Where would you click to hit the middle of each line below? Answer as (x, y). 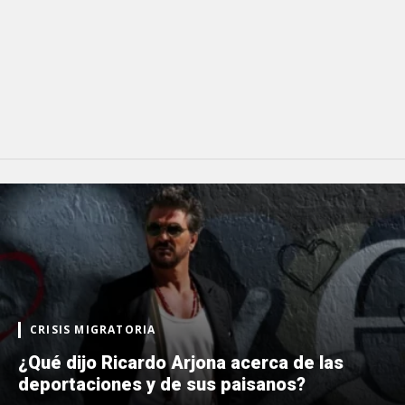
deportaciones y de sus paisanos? (162, 384)
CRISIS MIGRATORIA (93, 329)
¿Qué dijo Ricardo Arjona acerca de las (181, 362)
